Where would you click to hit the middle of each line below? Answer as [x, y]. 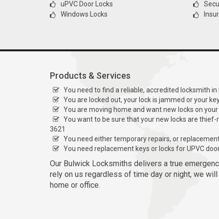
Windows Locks [84, 14]
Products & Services [90, 75]
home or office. [75, 185]
